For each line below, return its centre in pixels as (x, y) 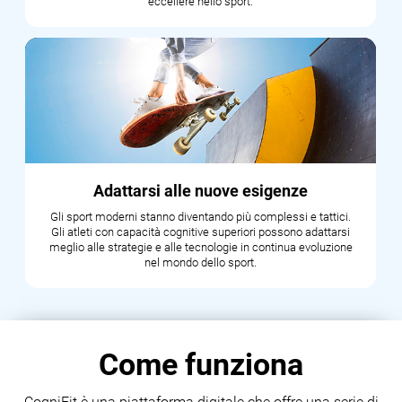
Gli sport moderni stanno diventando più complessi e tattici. (201, 217)
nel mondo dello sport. (201, 263)
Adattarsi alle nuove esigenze (201, 191)
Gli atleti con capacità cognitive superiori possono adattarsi (201, 232)
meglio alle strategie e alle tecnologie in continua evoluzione (201, 248)
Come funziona (201, 365)
